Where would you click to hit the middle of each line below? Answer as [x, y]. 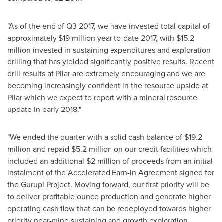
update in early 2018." [44, 109]
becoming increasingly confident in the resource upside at [108, 85]
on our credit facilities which [162, 149]
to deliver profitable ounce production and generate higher [109, 196]
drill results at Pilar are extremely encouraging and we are [106, 74]
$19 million [77, 38]
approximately [33, 38]
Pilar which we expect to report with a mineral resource [102, 97]
